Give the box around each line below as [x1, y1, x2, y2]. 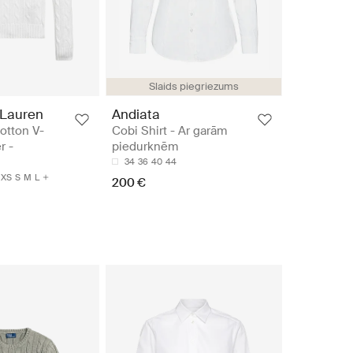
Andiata [112, 105, 160, 123]
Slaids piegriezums [149, 79, 239, 93]
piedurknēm [112, 138, 178, 154]
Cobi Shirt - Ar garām [112, 122, 227, 139]
